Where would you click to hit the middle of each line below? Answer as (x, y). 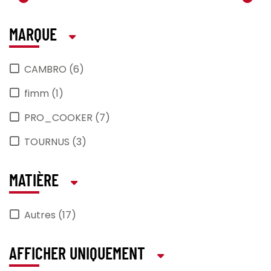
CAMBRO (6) (54, 70)
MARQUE (33, 36)
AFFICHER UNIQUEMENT (77, 255)
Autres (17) (50, 215)
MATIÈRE (34, 182)
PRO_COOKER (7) (67, 118)
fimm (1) (44, 94)
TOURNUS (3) (55, 142)
